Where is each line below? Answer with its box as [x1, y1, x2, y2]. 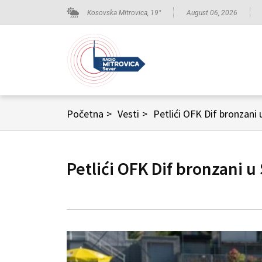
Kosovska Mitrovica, [87, 8, 150, 17]
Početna [67, 107, 104, 120]
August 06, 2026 [187, 8, 237, 17]
